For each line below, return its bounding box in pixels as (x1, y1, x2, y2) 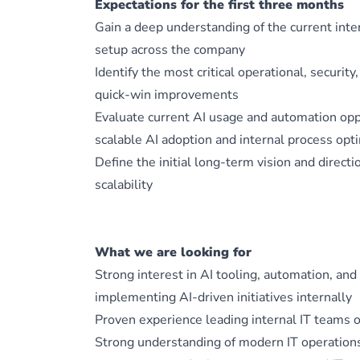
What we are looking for (95, 243, 252, 261)
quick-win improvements (95, 86, 239, 104)
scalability (95, 176, 153, 194)
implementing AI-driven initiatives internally (95, 288, 352, 306)
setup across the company (95, 41, 245, 59)
